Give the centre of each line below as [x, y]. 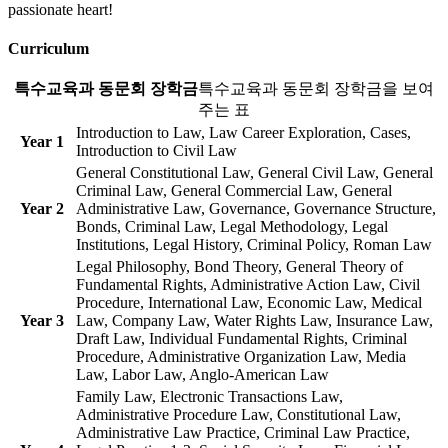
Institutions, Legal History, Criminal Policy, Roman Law [254, 245]
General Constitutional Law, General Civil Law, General [254, 173]
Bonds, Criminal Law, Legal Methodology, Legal [232, 227]
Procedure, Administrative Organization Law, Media [241, 357]
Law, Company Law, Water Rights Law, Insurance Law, [254, 321]
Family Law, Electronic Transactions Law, [209, 397]
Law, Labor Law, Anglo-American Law [202, 375]
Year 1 [41, 142]
